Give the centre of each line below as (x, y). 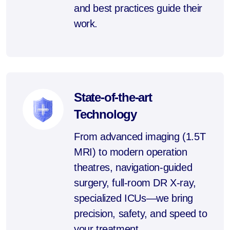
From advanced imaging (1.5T (140, 137)
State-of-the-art (113, 98)
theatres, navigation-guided (133, 168)
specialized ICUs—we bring (134, 198)
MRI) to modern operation (131, 152)
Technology (106, 114)
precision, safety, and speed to (141, 214)
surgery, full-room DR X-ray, (135, 183)
